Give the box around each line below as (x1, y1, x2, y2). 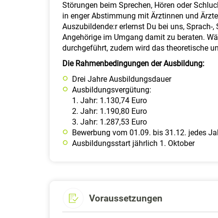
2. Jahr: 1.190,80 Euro (72, 107, 147, 116)
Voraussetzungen (89, 192, 163, 204)
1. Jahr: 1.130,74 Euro (72, 96, 147, 105)
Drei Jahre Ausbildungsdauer (72, 74, 171, 84)
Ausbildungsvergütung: (72, 85, 151, 94)
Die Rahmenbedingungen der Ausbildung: (62, 59, 204, 68)
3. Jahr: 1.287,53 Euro (72, 117, 147, 127)
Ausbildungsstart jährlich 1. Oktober (72, 139, 195, 148)
